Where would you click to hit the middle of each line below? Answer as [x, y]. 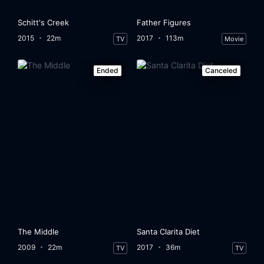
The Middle [39, 232]
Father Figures [164, 22]
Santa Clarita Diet [169, 232]
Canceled [221, 70]
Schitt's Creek [44, 22]
